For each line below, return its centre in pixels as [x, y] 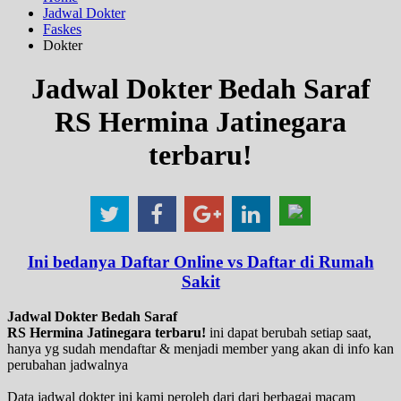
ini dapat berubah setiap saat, [289, 332]
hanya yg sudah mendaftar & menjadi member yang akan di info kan [200, 348]
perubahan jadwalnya [68, 364]
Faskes [62, 29]
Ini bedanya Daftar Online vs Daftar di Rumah [200, 262]
